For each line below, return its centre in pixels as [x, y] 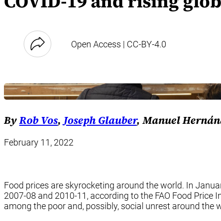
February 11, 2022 [39, 142]
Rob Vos [38, 120]
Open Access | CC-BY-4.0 [119, 44]
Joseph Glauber [100, 120]
